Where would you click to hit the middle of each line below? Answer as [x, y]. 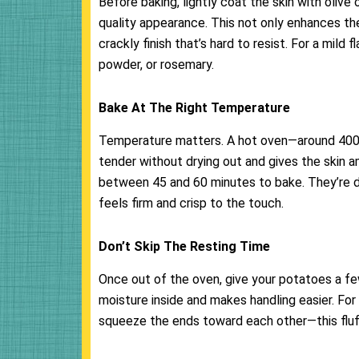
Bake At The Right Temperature [194, 108]
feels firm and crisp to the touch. [191, 204]
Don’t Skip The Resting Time [184, 247]
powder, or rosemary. [158, 65]
